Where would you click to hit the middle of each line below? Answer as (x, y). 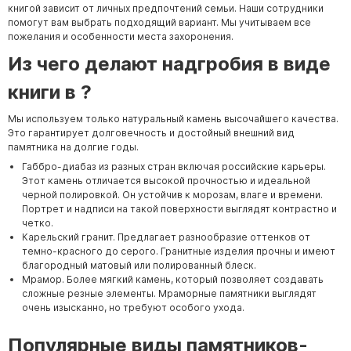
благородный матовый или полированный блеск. (139, 265)
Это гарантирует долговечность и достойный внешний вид (151, 132)
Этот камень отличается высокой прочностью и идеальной (166, 180)
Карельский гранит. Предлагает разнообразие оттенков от (166, 237)
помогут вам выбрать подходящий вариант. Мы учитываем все (159, 23)
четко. (38, 223)
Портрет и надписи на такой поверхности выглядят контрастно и (179, 208)
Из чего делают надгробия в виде (169, 63)
